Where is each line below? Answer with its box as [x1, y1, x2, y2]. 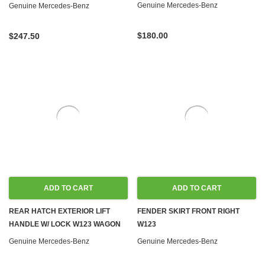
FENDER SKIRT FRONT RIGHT [137, 207, 240, 215]
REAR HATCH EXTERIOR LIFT [9, 207, 110, 215]
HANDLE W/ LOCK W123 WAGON [9, 220, 121, 228]
